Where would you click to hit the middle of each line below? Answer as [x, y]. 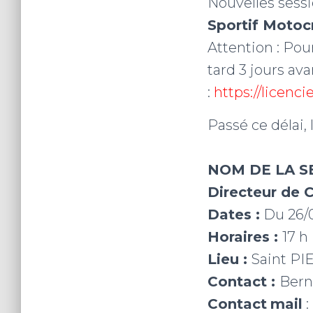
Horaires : [245, 237]
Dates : [234, 214]
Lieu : [230, 259]
